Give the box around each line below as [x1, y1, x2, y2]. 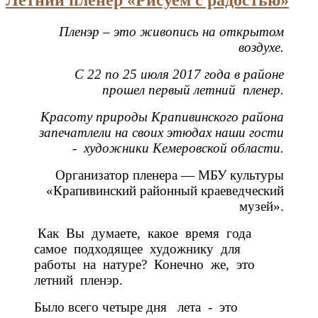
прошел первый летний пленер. [102, 82, 284, 97]
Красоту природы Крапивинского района [40, 109, 284, 124]
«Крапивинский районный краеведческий [46, 182, 284, 198]
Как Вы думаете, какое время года [34, 225, 255, 241]
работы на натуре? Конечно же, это [34, 256, 258, 272]
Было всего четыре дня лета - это [34, 299, 241, 314]
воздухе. [238, 39, 284, 55]
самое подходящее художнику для [34, 241, 244, 256]
